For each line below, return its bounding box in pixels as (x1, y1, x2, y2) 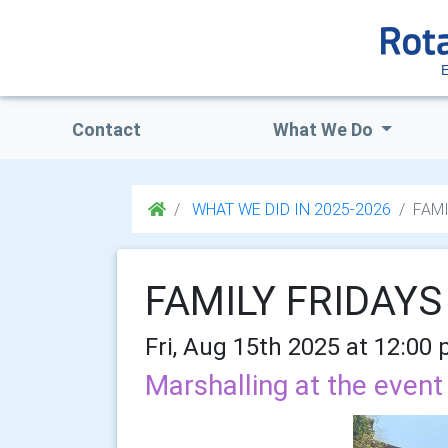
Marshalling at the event (145, 368, 443, 402)
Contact (71, 118, 141, 141)
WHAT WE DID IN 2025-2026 (188, 199, 391, 219)
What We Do (272, 118, 377, 141)
